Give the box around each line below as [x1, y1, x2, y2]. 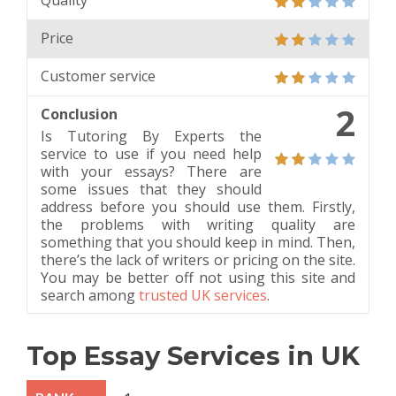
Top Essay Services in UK [27, 339, 360, 371]
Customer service [41, 65, 156, 86]
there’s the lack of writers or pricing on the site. [41, 249, 355, 270]
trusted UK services [139, 285, 267, 305]
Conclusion [41, 103, 118, 124]
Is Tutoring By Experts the [41, 126, 262, 146]
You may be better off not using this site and [41, 267, 355, 287]
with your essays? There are [41, 161, 262, 181]
